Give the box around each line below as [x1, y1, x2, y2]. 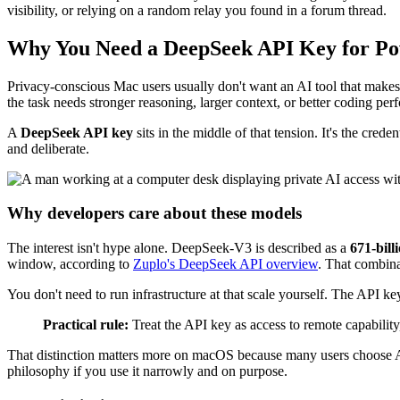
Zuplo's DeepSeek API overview [133, 256, 318, 272]
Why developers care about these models [7, 204, 302, 223]
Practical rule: [43, 317, 129, 333]
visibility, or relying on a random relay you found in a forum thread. [7, 2, 387, 18]
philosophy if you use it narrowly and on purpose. [7, 363, 287, 379]
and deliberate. [7, 140, 89, 156]
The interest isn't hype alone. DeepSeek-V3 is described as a [7, 240, 350, 256]
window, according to [7, 256, 133, 272]
